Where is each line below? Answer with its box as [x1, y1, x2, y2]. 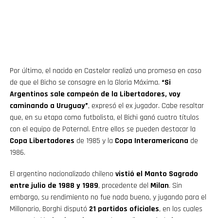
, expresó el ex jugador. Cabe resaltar [88, 100, 204, 111]
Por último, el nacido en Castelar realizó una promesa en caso [10, 65, 201, 76]
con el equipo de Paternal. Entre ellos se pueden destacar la [10, 124, 196, 134]
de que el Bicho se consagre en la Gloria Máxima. [10, 77, 162, 88]
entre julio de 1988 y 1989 [10, 180, 98, 191]
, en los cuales [159, 203, 202, 214]
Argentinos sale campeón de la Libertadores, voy [10, 89, 181, 99]
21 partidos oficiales [89, 203, 159, 214]
